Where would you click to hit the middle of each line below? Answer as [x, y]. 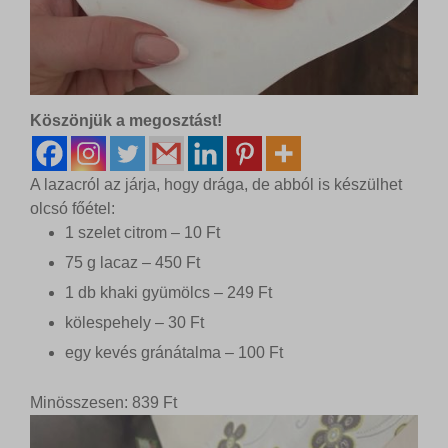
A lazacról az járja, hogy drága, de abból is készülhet [216, 185]
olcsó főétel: [72, 209]
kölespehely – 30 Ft [134, 323]
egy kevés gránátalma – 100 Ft [174, 353]
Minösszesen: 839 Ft [103, 403]
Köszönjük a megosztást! [126, 121]
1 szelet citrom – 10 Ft [142, 233]
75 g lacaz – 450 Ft [132, 263]
